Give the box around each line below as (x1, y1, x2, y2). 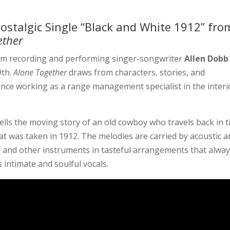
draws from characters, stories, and (67, 67, 205, 79)
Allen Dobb (184, 53, 229, 65)
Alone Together (13, 67, 67, 79)
